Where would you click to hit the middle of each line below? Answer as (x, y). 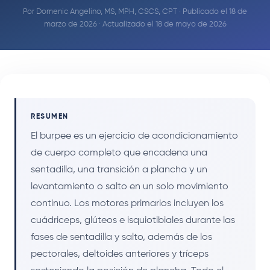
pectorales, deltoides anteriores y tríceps (120, 254)
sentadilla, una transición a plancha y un (119, 170)
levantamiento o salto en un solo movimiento (130, 187)
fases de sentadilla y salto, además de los (121, 237)
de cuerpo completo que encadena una (119, 153)
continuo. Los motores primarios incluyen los (127, 203)
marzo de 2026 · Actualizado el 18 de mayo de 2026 (135, 24)
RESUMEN (50, 116)
